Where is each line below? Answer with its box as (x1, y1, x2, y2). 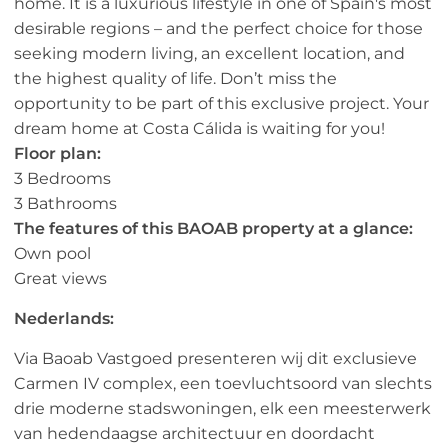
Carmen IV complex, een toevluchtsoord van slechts (14, 374, 432, 394)
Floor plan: (14, 144, 101, 164)
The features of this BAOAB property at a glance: (14, 219, 413, 239)
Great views (14, 269, 107, 289)
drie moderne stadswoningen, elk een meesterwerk (14, 399, 431, 419)
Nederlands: (14, 309, 114, 329)
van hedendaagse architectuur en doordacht (14, 424, 375, 444)
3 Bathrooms (14, 194, 117, 214)
